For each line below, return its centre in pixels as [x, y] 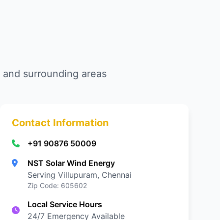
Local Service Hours [65, 204]
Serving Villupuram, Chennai [80, 175]
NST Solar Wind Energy [71, 163]
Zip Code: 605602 [57, 185]
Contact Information [60, 123]
